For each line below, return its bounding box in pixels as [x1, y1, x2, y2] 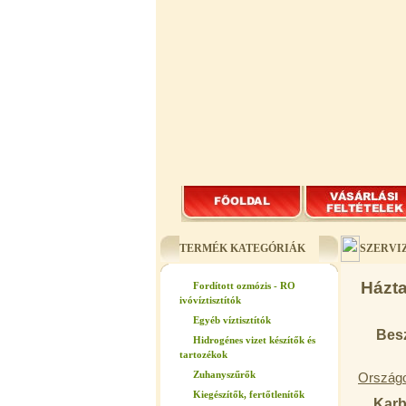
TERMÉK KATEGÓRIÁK [179, 242, 305, 255]
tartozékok [179, 349, 227, 362]
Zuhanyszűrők [193, 369, 256, 380]
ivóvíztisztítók [179, 295, 241, 308]
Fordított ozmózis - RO [193, 280, 295, 291]
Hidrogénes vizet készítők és [193, 334, 315, 345]
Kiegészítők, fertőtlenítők [193, 389, 304, 400]
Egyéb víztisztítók [193, 314, 271, 325]
